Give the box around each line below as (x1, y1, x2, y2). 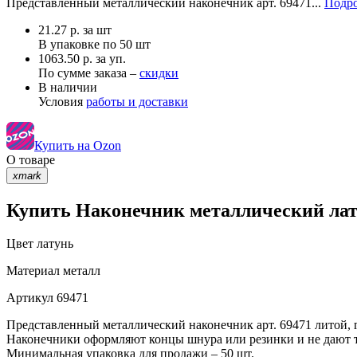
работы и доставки (86, 94, 188, 108)
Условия (38, 94, 86, 108)
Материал (6, 264, 60, 278)
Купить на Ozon (34, 138, 121, 152)
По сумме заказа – (38, 65, 139, 80)
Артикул (6, 291, 53, 305)
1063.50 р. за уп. (38, 51, 126, 65)
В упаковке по (38, 37, 120, 51)
